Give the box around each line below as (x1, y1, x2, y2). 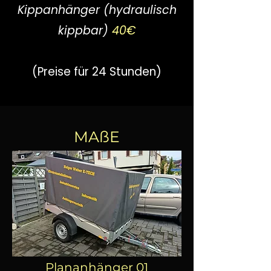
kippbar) (58, 22, 112, 39)
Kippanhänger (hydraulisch (17, 2, 177, 18)
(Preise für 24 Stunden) (32, 64, 162, 80)
